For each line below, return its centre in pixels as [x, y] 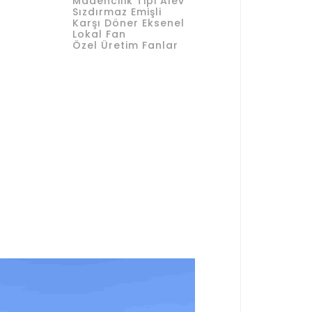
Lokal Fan [99, 34]
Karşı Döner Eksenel [128, 23]
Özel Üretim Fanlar [125, 45]
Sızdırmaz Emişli [117, 12]
